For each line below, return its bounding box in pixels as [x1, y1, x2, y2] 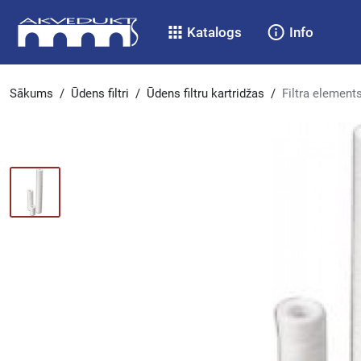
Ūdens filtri [71, 86, 129, 101]
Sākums [10, 86, 53, 101]
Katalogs [187, 23, 243, 40]
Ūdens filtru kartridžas [147, 86, 264, 101]
